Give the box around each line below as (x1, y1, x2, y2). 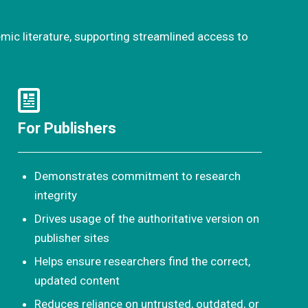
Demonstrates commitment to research (34, 168, 241, 183)
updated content (34, 273, 120, 287)
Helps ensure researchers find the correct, (34, 254, 251, 268)
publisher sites (34, 230, 110, 245)
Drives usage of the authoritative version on (34, 211, 260, 225)
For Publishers (18, 119, 117, 137)
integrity (34, 188, 78, 202)
